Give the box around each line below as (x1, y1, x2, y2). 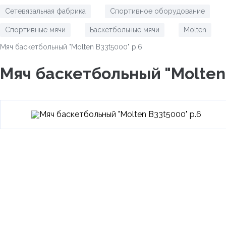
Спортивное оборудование (110, 7, 205, 15)
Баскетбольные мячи (90, 26, 159, 34)
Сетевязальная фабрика (5, 7, 86, 15)
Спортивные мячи (5, 26, 66, 34)
